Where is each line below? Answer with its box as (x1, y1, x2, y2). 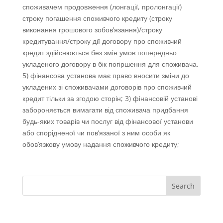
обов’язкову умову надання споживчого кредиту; (22, 139, 179, 149)
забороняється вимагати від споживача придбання (22, 105, 188, 115)
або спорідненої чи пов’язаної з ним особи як (22, 128, 170, 138)
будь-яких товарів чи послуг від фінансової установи (22, 116, 193, 126)
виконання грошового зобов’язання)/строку (22, 25, 162, 35)
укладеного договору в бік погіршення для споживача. (22, 59, 199, 69)
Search (172, 181, 195, 191)
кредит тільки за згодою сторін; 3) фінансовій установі (22, 94, 198, 104)
